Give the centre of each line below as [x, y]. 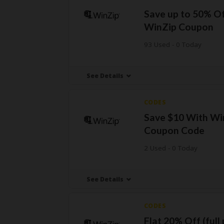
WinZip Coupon [178, 27]
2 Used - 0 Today [170, 148]
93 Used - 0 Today [172, 44]
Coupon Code [174, 130]
